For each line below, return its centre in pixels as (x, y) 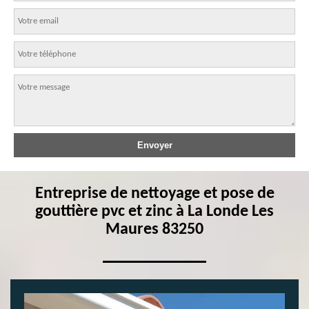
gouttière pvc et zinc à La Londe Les (154, 212)
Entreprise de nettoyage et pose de (154, 194)
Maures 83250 (154, 230)
